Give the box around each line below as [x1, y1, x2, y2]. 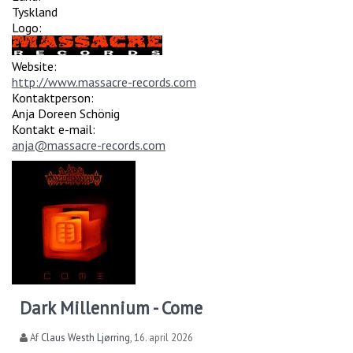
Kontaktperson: [12, 89, 97, 106]
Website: [12, 58, 60, 74]
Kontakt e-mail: [12, 121, 98, 137]
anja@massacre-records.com [12, 136, 165, 153]
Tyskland [12, 3, 58, 20]
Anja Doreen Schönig [12, 105, 120, 121]
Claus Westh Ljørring [41, 330, 130, 344]
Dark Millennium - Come [20, 295, 203, 319]
